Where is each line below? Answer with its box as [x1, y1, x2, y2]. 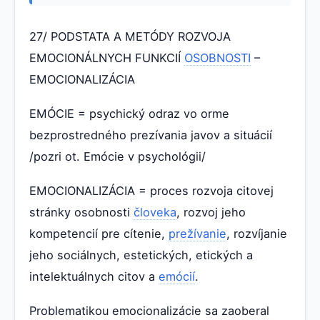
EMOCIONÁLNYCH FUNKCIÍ [29, 50, 184, 65]
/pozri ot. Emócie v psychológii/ [29, 149, 206, 164]
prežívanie [169, 226, 226, 241]
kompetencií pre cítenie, [29, 226, 169, 241]
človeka [134, 204, 176, 219]
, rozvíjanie [226, 226, 287, 241]
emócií [159, 269, 195, 284]
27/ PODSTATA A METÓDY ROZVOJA [29, 29, 231, 44]
